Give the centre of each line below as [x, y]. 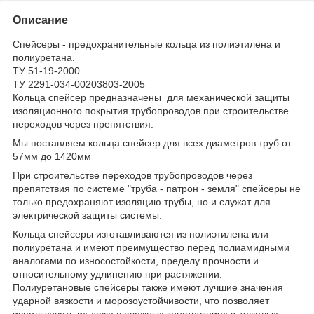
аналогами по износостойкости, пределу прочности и [136, 260]
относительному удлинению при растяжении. [117, 274]
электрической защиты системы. [87, 215]
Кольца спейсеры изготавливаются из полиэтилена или [141, 234]
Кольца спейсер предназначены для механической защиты [151, 97]
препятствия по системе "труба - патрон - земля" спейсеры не [157, 188]
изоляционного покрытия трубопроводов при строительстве [151, 110]
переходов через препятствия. [83, 124]
